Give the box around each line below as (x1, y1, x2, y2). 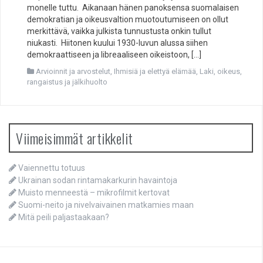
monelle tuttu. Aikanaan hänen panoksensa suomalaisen (27, 3, 239, 13)
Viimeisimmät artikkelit (16, 127, 133, 149)
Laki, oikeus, (200, 67, 242, 76)
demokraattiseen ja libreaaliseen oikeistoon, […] (27, 50, 201, 60)
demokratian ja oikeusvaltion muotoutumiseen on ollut (27, 15, 228, 25)
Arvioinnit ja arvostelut (36, 67, 110, 76)
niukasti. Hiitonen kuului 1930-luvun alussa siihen (27, 38, 208, 48)
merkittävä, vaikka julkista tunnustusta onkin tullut (27, 26, 211, 36)
